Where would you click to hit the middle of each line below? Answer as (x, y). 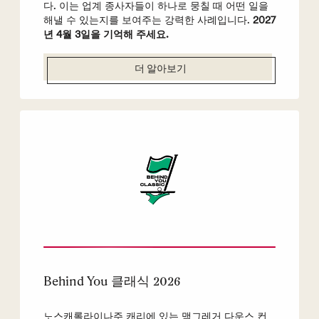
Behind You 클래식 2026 (112, 281)
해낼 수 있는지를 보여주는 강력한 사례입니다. (148, 20)
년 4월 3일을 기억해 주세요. (106, 34)
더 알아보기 (161, 70)
